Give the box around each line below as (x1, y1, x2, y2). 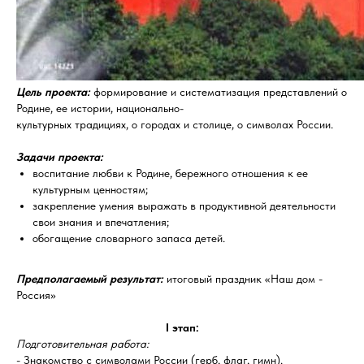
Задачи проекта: (16, 150, 103, 163)
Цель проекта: (16, 85, 90, 98)
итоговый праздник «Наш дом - (167, 272, 323, 285)
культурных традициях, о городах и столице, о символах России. (16, 118, 333, 131)
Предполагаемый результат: (16, 272, 163, 285)
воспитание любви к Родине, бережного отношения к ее (32, 167, 308, 180)
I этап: (165, 321, 199, 334)
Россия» (16, 288, 56, 301)
